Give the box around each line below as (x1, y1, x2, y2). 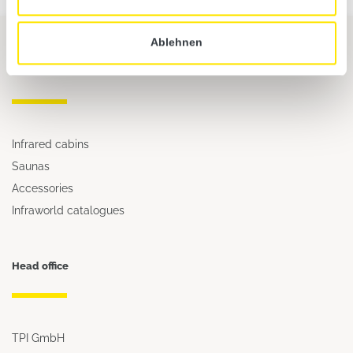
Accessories (12, 180, 73, 195)
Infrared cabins (12, 136, 89, 150)
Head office (12, 259, 69, 272)
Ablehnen (150, 36, 203, 49)
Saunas (12, 158, 50, 173)
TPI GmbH (12, 330, 65, 344)
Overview (12, 65, 59, 78)
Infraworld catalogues (12, 203, 124, 217)
